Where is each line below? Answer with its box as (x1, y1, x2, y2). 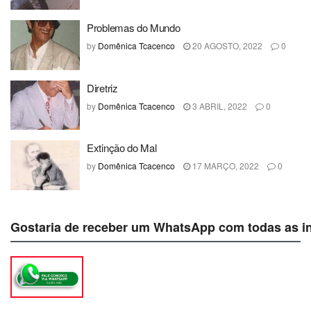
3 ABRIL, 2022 (190, 99, 247, 112)
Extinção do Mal (87, 140, 157, 155)
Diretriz (87, 80, 118, 95)
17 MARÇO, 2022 (190, 160, 259, 171)
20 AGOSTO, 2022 (190, 40, 262, 51)
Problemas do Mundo (87, 20, 180, 35)
